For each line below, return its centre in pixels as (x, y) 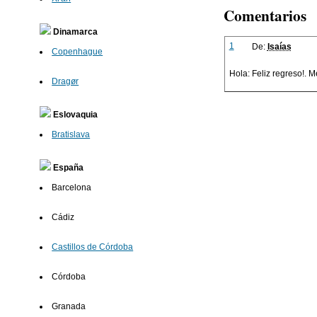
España (68, 168)
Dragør (65, 82)
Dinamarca (75, 32)
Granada (69, 307)
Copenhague (77, 52)
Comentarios (265, 16)
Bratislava (71, 135)
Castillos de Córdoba (93, 247)
